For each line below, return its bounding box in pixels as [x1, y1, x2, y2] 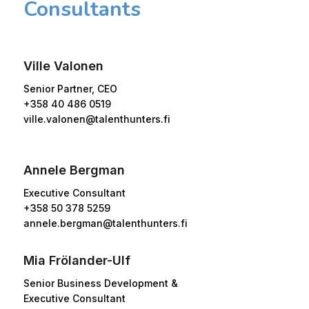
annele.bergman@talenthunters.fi [23, 217, 188, 229]
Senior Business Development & [23, 277, 178, 289]
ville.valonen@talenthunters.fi [23, 112, 170, 125]
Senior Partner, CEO [23, 82, 117, 94]
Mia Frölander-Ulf [23, 252, 130, 268]
